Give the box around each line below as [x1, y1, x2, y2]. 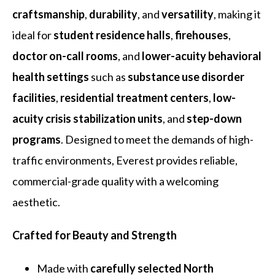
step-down [187, 111, 242, 125]
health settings [12, 69, 90, 83]
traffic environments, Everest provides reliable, [12, 153, 238, 167]
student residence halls [53, 28, 171, 42]
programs [12, 132, 61, 146]
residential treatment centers [60, 90, 209, 104]
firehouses [175, 28, 229, 42]
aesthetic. [12, 195, 61, 209]
